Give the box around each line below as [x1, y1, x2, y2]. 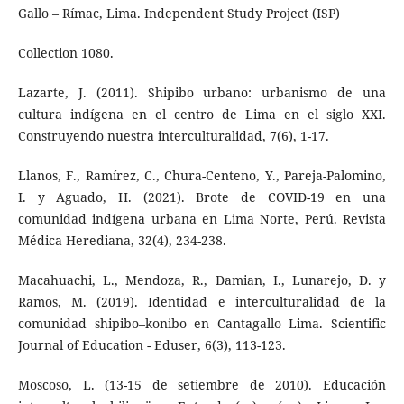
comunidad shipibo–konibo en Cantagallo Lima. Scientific [17, 315, 387, 333]
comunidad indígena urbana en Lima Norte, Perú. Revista [17, 210, 387, 228]
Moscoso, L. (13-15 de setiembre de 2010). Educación [17, 376, 387, 394]
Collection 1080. [17, 44, 114, 62]
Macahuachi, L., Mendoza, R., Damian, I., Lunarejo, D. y [17, 271, 387, 289]
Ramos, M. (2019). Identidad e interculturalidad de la [17, 293, 387, 311]
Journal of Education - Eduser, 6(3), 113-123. [17, 336, 286, 354]
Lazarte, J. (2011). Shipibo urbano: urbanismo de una [17, 84, 387, 102]
